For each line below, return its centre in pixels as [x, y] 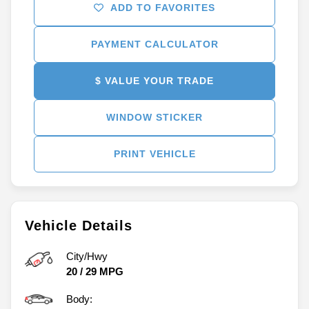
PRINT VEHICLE [154, 153]
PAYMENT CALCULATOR [154, 44]
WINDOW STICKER [154, 117]
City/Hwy [87, 256]
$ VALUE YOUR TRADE [154, 80]
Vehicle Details [79, 225]
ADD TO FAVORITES [163, 7]
